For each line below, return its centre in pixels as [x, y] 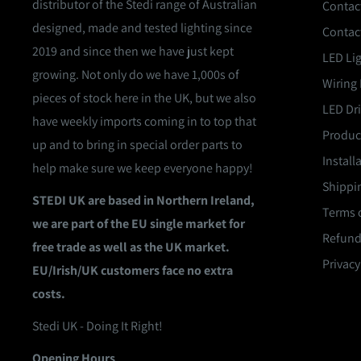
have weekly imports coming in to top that [144, 121]
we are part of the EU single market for [139, 224]
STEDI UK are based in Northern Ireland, [143, 201]
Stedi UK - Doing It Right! [98, 326]
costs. [49, 294]
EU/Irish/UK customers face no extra [133, 271]
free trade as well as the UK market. [131, 247]
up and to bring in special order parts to [137, 144]
